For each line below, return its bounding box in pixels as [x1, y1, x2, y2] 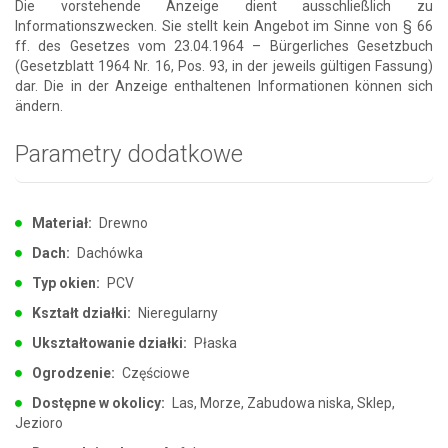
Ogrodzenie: [32, 364, 115, 381]
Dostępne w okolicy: [32, 394, 165, 411]
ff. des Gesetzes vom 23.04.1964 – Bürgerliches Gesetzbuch [15, 37, 433, 54]
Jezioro [15, 414, 63, 431]
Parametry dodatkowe [15, 139, 243, 168]
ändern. [15, 97, 63, 114]
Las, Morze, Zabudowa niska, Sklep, [169, 394, 395, 411]
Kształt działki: [32, 304, 131, 321]
